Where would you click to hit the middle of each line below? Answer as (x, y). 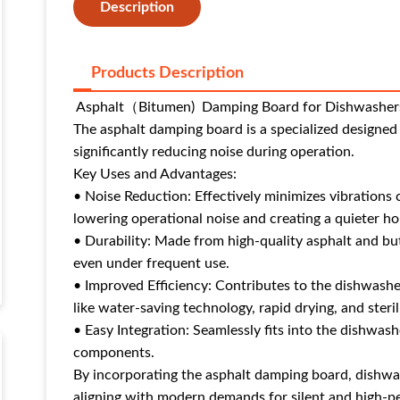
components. (114, 353)
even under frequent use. (151, 263)
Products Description (167, 73)
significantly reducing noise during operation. (214, 152)
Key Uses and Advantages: (155, 174)
